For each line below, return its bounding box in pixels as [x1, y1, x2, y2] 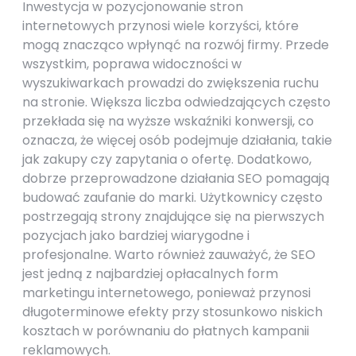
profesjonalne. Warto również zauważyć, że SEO [22, 246, 315, 264]
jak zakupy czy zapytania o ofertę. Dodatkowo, [22, 150, 311, 168]
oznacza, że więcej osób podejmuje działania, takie [22, 131, 332, 149]
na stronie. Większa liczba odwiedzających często [22, 93, 331, 111]
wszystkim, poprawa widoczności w [22, 55, 242, 73]
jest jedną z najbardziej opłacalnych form [22, 265, 278, 283]
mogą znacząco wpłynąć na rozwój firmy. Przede [22, 36, 329, 54]
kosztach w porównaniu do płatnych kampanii [22, 322, 309, 340]
